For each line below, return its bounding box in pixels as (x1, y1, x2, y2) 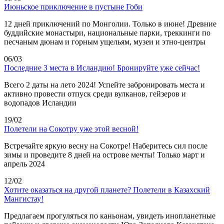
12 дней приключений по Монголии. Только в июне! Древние (4, 19, 216, 28)
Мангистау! (4, 194, 43, 203)
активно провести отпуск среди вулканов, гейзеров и (4, 89, 186, 98)
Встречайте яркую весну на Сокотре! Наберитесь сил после (4, 141, 207, 150)
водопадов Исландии (4, 98, 76, 107)
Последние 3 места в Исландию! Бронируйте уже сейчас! (4, 63, 200, 72)
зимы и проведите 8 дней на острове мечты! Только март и (4, 150, 205, 159)
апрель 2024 (4, 159, 45, 168)
